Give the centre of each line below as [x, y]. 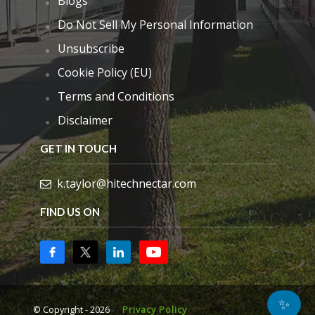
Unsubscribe [91, 48]
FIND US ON [70, 211]
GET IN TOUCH [78, 148]
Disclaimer [85, 120]
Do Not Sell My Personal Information [155, 24]
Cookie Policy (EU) [104, 72]
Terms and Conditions [116, 96]
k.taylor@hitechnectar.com [126, 183]
